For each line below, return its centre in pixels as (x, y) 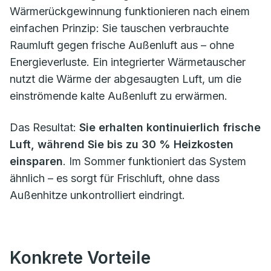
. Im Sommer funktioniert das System (155, 161)
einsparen (36, 161)
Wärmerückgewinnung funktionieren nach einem (130, 11)
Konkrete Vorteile (80, 257)
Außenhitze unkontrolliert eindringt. (97, 195)
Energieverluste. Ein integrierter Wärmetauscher (128, 62)
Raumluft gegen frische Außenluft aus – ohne (122, 45)
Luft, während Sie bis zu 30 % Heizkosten (122, 144)
